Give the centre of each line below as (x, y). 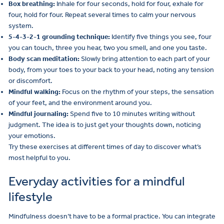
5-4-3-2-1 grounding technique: (59, 36)
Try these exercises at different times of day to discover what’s (105, 146)
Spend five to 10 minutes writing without (132, 113)
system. (21, 25)
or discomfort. (30, 80)
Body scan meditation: (44, 58)
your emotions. (32, 135)
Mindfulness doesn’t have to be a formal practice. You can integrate (112, 216)
